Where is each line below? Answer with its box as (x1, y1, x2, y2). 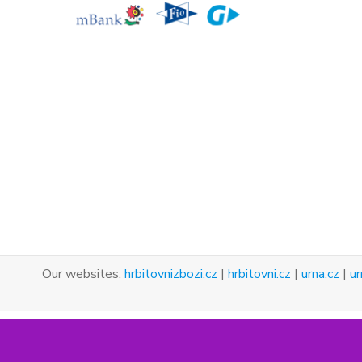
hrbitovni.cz (228, 265, 291, 284)
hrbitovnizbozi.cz (124, 265, 217, 284)
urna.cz (301, 265, 339, 284)
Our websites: (42, 265, 124, 284)
